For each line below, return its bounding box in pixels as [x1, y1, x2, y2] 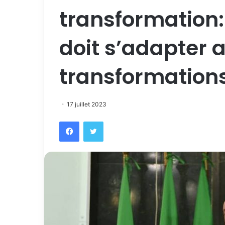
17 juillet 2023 [67, 100, 106, 108]
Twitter [103, 117, 125, 125]
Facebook [79, 117, 109, 125]
